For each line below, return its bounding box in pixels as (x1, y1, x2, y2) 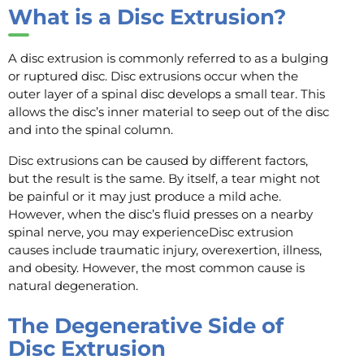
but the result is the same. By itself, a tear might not (8, 171, 320, 187)
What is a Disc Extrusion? (8, 3, 286, 29)
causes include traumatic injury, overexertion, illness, (8, 242, 322, 258)
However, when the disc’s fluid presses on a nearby (8, 206, 313, 223)
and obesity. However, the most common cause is (8, 260, 305, 276)
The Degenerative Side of (8, 313, 284, 339)
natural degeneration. (8, 278, 141, 294)
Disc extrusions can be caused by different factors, (8, 153, 308, 169)
